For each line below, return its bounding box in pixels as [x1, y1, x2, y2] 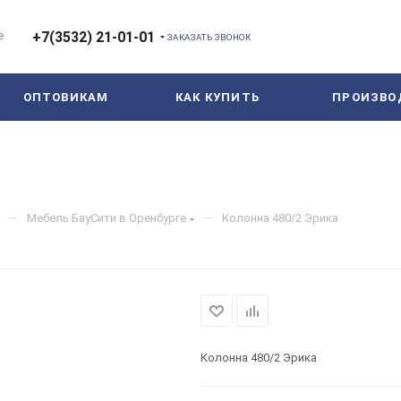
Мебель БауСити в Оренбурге [27, 211, 186, 225]
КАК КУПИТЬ [175, 90, 260, 104]
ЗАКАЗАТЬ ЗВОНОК [167, 31, 252, 42]
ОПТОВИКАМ [22, 90, 109, 104]
